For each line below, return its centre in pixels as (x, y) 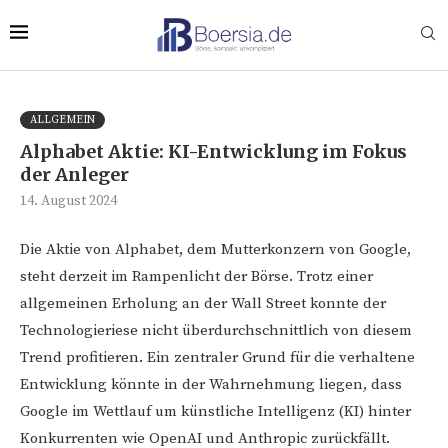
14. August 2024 (68, 200)
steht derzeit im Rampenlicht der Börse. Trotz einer (196, 276)
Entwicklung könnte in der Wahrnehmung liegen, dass (211, 384)
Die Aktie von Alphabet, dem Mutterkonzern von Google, (215, 249)
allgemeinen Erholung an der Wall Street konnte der (203, 303)
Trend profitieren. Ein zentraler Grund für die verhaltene (217, 357)
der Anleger (74, 174)
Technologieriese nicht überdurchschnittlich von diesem (216, 330)
